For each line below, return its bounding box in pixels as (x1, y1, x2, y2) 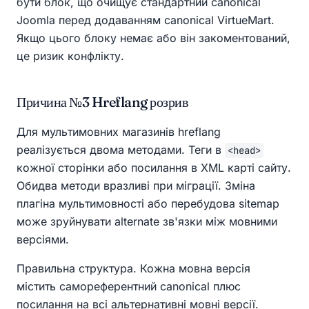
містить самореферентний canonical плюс (17, 279, 241, 294)
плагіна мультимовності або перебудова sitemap (17, 197, 279, 211)
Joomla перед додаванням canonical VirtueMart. (17, 13, 275, 28)
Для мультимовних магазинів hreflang (17, 125, 221, 139)
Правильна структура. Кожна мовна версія (17, 261, 250, 276)
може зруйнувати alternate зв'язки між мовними (17, 215, 277, 229)
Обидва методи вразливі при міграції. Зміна (17, 179, 255, 193)
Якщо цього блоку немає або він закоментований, (17, 31, 290, 46)
